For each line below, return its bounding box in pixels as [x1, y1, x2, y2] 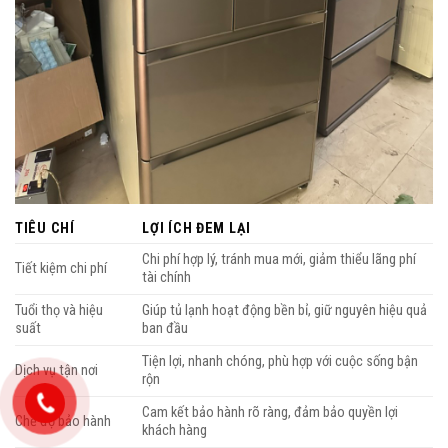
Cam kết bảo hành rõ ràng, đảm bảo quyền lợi [142, 404, 399, 422]
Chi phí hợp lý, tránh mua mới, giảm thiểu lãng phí [142, 251, 417, 269]
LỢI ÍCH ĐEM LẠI [142, 220, 251, 238]
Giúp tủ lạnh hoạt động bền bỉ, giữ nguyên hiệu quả [142, 302, 428, 320]
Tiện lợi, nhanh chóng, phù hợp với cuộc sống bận [142, 353, 419, 371]
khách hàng [142, 422, 208, 440]
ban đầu [142, 320, 189, 338]
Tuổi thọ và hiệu [15, 302, 103, 320]
